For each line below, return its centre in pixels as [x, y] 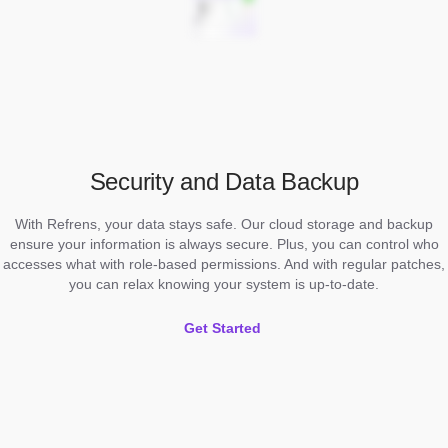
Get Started [222, 328]
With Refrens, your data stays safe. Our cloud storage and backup [224, 224]
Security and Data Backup [224, 182]
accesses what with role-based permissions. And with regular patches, [224, 264]
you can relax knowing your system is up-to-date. [224, 284]
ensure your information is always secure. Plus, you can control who [224, 244]
